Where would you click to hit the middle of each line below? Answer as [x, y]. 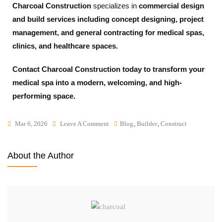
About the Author [41, 155]
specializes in [115, 5]
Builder [147, 123]
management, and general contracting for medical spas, [108, 32]
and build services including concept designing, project [108, 19]
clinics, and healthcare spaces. [65, 46]
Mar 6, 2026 [31, 123]
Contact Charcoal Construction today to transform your [109, 69]
